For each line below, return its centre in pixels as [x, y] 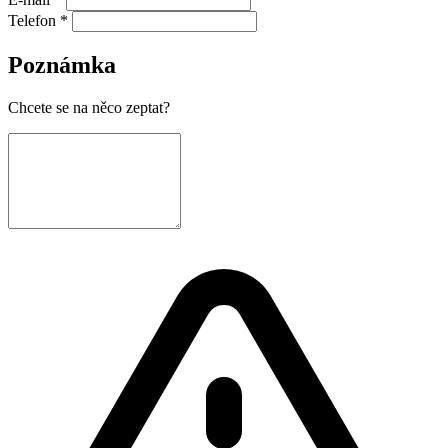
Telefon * [38, 21]
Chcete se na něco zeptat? [89, 107]
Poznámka [62, 64]
